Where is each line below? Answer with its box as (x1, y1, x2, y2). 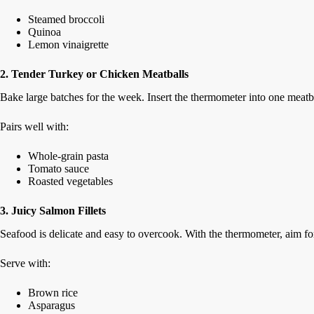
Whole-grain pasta (28, 150, 109, 163)
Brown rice (28, 287, 78, 299)
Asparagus (28, 299, 75, 312)
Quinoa (28, 26, 61, 39)
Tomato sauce (28, 163, 89, 175)
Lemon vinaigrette (28, 39, 109, 51)
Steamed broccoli (28, 13, 104, 26)
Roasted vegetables (28, 175, 113, 188)
